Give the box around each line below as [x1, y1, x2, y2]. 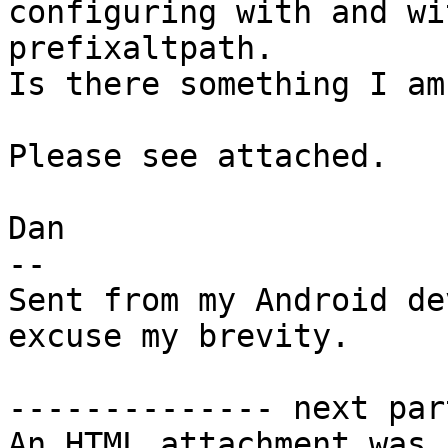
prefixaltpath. [8, 30, 274, 67]
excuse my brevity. [8, 318, 350, 355]
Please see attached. [8, 138, 388, 175]
